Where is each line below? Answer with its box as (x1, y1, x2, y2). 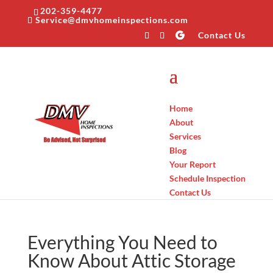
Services (169, 130, 202, 141)
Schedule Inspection (169, 172, 246, 183)
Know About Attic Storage (27, 249, 236, 271)
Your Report (169, 158, 216, 169)
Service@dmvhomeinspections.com (35, 14, 188, 25)
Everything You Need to (27, 231, 218, 253)
